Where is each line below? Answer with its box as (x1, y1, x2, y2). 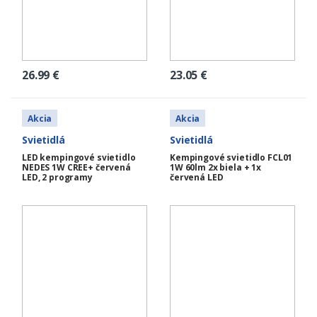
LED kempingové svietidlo (22, 151, 136, 164)
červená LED (170, 171, 224, 184)
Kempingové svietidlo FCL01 (170, 151, 293, 164)
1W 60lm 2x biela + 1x (170, 161, 261, 174)
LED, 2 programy (22, 171, 93, 184)
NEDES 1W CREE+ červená (22, 161, 131, 174)
